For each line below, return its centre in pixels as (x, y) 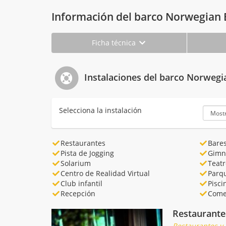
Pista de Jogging (87, 153)
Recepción (78, 193)
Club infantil (81, 183)
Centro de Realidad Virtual (105, 173)
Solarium (75, 163)
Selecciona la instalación (100, 110)
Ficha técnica (115, 42)
